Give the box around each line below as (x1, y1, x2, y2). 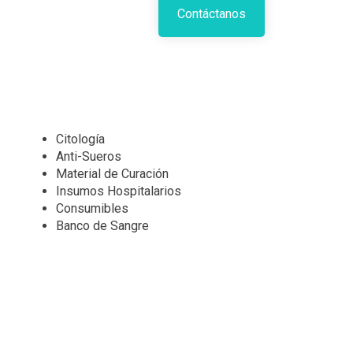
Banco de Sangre (56, 218, 149, 234)
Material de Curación (56, 166, 169, 182)
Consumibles (56, 201, 128, 217)
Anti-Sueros (56, 149, 121, 165)
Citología (56, 132, 105, 147)
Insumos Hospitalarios (56, 184, 181, 199)
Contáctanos (176, 6, 246, 21)
